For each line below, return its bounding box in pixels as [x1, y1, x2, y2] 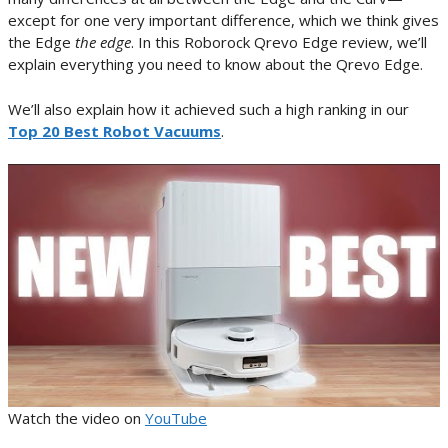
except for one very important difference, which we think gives [8, 10, 439, 30]
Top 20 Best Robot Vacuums [8, 120, 221, 141]
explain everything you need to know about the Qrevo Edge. [8, 54, 423, 74]
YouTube [145, 408, 207, 428]
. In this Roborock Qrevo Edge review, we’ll [131, 32, 427, 52]
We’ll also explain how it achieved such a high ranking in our [8, 98, 409, 119]
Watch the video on [8, 408, 145, 428]
